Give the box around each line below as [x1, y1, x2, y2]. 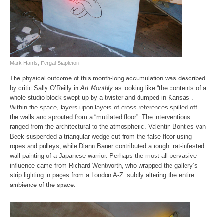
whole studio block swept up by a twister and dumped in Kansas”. [10, 93, 193, 101]
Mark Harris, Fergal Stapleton [10, 60, 79, 66]
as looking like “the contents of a [113, 84, 206, 92]
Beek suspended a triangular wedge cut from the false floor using [10, 132, 192, 140]
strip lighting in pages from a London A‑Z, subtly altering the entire [10, 171, 194, 179]
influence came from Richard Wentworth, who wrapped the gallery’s [10, 161, 198, 169]
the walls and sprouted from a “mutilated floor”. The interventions [10, 113, 190, 121]
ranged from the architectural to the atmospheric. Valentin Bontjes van [10, 123, 206, 130]
